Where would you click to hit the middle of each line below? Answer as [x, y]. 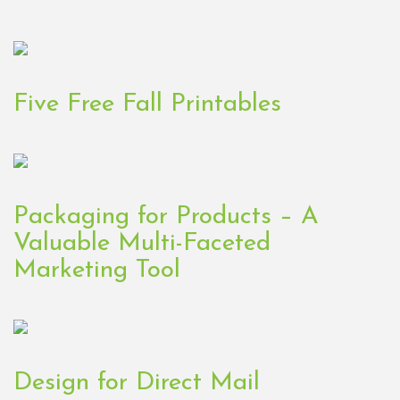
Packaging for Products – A [166, 217]
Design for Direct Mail [137, 383]
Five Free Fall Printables [147, 105]
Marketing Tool [97, 271]
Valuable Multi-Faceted [142, 244]
